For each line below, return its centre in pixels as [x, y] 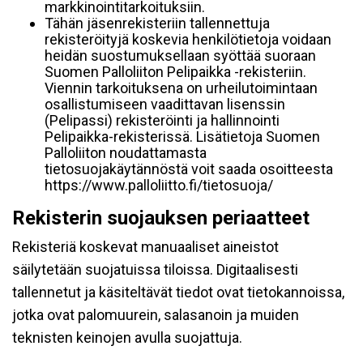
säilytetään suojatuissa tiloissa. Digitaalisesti [155, 269]
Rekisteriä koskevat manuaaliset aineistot [145, 247]
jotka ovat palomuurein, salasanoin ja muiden [156, 315]
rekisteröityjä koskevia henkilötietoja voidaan [188, 39]
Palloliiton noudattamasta [126, 153]
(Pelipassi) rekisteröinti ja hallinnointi [162, 120]
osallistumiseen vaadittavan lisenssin [165, 104]
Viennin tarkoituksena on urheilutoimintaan [181, 88]
